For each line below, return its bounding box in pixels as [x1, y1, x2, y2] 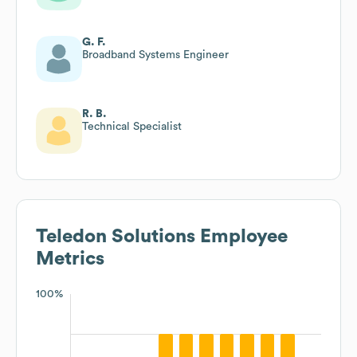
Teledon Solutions [36, 226, 195, 246]
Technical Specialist [82, 120, 182, 132]
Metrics [36, 249, 104, 269]
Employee [195, 226, 288, 246]
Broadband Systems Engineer [82, 49, 229, 61]
